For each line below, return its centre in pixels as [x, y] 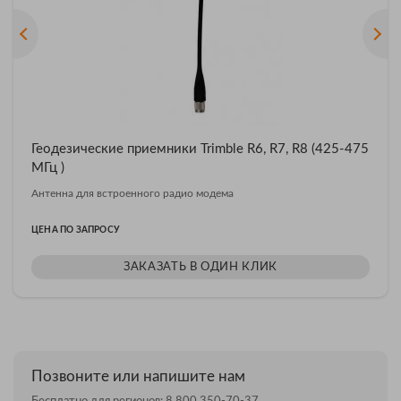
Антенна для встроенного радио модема [132, 193]
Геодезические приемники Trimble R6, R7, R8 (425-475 [200, 149]
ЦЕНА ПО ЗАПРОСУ [75, 230]
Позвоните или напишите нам [138, 376]
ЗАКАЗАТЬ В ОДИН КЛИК [200, 267]
